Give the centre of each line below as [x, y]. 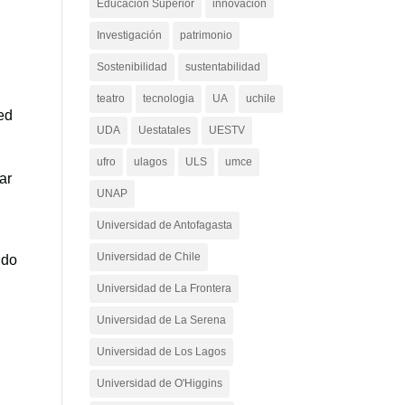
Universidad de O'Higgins [159, 383]
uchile [260, 99]
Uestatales [164, 130]
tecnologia [168, 99]
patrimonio [206, 35]
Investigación [129, 35]
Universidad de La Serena [161, 320]
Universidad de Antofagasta [164, 225]
